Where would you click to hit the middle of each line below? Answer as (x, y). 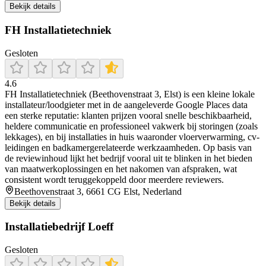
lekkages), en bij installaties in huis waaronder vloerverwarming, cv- (132, 137)
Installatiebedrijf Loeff (59, 227)
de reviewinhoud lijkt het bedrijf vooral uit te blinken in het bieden (129, 158)
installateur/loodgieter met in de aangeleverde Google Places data (126, 104)
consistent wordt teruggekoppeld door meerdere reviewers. (114, 179)
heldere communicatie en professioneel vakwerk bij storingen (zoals (131, 126)
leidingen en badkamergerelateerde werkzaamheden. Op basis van (128, 147)
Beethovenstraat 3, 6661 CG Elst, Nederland (98, 191)
